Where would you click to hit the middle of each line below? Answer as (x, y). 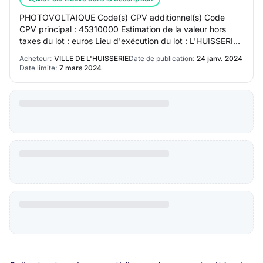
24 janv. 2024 (220, 58)
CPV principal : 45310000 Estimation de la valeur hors (123, 29)
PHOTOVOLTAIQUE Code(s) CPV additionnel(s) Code (122, 17)
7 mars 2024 (80, 68)
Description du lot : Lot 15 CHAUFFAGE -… (100, 53)
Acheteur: (36, 58)
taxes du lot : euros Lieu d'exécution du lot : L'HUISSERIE (129, 41)
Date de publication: (161, 58)
